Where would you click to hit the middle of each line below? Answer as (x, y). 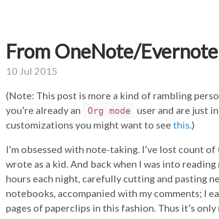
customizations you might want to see (89, 125)
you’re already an (44, 110)
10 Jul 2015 (32, 71)
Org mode (109, 110)
